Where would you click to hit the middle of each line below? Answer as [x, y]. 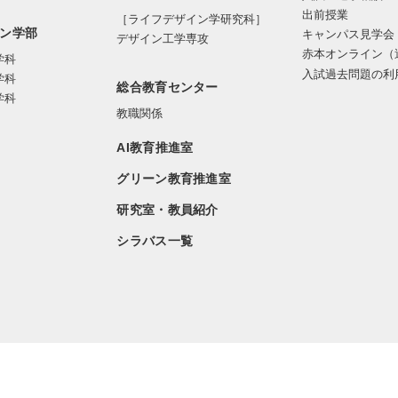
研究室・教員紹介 [167, 210]
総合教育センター [167, 88]
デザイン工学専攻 [163, 39]
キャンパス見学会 [348, 35]
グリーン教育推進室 [174, 179]
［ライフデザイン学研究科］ [192, 20]
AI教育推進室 [155, 148]
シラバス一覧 [155, 241]
